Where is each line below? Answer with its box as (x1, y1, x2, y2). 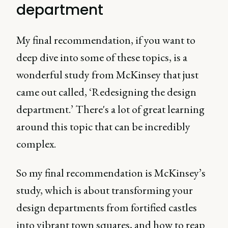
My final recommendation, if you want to (16, 33, 195, 47)
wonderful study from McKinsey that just (16, 67, 198, 82)
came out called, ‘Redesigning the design (16, 84, 196, 99)
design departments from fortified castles (16, 200, 197, 215)
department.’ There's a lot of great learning (16, 102, 205, 117)
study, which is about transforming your (16, 183, 193, 197)
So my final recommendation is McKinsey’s (16, 165, 206, 180)
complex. (16, 136, 56, 151)
